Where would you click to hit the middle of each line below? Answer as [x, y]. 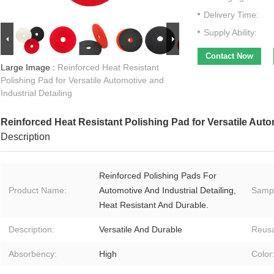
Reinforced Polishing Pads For [158, 176]
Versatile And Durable [141, 230]
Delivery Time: [231, 15]
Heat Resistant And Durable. [154, 205]
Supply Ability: [230, 33]
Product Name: [38, 191]
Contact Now [229, 56]
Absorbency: [33, 254]
